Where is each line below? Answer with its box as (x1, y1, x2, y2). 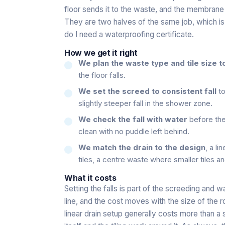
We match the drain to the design (78, 142, 205, 152)
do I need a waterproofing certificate (64, 29, 192, 39)
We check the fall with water (78, 114, 187, 124)
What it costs (64, 172, 117, 183)
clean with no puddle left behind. (78, 126, 189, 136)
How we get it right (64, 47, 138, 58)
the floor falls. (78, 70, 126, 80)
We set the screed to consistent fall (78, 86, 216, 96)
